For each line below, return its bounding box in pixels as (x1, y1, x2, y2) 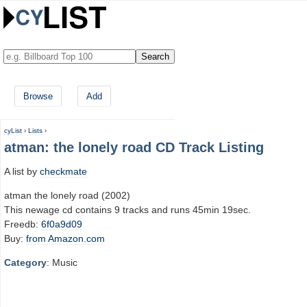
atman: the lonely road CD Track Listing (4, 140, 264, 155)
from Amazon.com (26, 232, 105, 244)
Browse (23, 91, 53, 101)
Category (4, 257, 47, 269)
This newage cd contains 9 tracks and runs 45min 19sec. (4, 204, 251, 215)
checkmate (40, 165, 87, 177)
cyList (4, 127, 22, 134)
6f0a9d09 (41, 218, 82, 230)
